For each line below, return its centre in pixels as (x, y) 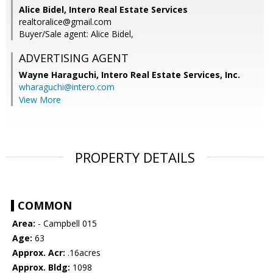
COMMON (45, 206)
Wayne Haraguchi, (60, 75)
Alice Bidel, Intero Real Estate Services (103, 10)
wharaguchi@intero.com (67, 87)
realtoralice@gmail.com (65, 22)
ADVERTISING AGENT (74, 58)
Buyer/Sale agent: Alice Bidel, (76, 34)
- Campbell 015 (66, 224)
